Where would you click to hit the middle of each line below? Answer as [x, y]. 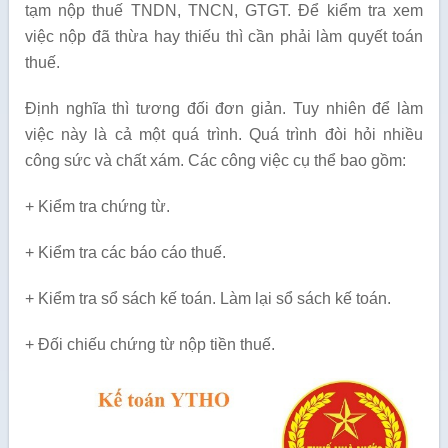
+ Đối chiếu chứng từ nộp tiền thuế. [149, 344]
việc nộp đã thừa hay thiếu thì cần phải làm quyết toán [224, 36]
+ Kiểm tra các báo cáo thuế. [125, 252]
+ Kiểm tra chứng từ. [97, 206]
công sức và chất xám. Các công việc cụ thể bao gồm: [215, 160]
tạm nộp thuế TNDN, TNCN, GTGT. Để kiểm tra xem [224, 10]
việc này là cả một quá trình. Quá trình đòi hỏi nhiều [224, 134]
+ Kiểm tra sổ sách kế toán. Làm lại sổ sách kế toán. [207, 298]
